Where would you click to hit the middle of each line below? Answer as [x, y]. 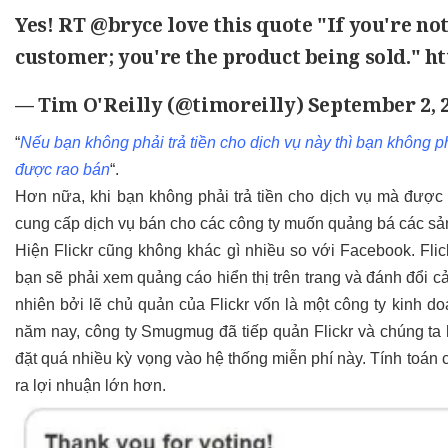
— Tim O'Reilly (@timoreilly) [161, 105]
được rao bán [62, 170]
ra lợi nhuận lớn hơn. [90, 386]
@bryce [126, 25]
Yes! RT [52, 25]
